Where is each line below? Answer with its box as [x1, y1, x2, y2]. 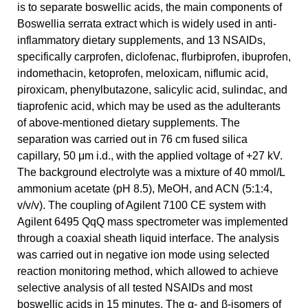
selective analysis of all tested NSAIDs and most [17, 281, 252, 294]
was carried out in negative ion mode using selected [17, 248, 269, 261]
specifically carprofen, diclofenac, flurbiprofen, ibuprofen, [17, 50, 291, 63]
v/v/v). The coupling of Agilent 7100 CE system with [17, 199, 266, 211]
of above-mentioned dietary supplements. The [17, 116, 240, 129]
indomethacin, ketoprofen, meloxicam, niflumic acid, [17, 67, 268, 79]
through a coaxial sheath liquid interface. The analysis [17, 232, 279, 244]
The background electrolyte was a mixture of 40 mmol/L [17, 166, 285, 178]
